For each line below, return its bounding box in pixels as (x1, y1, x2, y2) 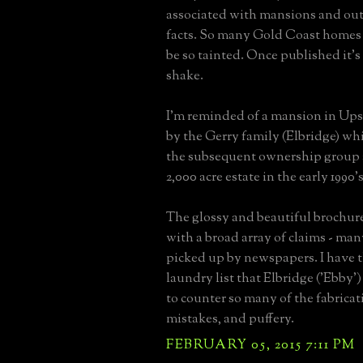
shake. (166, 66, 203, 86)
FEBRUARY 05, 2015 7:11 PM (166, 335, 356, 355)
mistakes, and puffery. (166, 309, 294, 329)
